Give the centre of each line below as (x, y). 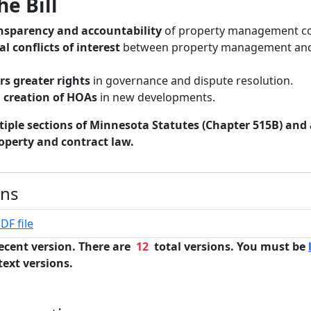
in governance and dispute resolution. (192, 81)
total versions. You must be (228, 246)
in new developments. (156, 97)
